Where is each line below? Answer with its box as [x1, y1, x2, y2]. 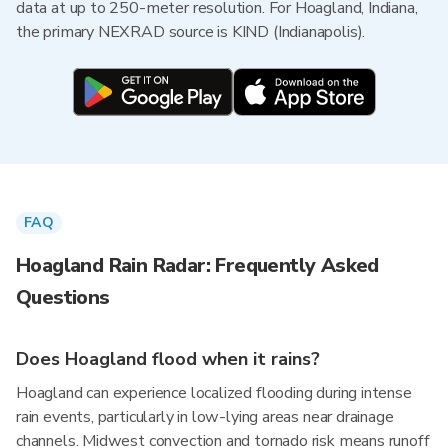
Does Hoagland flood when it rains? [16, 347, 320, 371]
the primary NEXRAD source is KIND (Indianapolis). [16, 21, 366, 43]
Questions [16, 284, 110, 311]
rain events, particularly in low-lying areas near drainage [16, 406, 394, 428]
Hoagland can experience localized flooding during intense [16, 382, 412, 404]
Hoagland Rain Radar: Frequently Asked [16, 252, 379, 279]
